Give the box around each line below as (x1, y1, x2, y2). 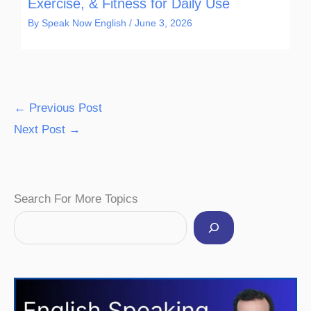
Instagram (138, 180, 147, 193)
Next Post (14, 123, 69, 137)
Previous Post (26, 101, 102, 115)
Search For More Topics (14, 192, 138, 206)
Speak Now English (42, 17, 129, 28)
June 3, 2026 (135, 17, 192, 28)
